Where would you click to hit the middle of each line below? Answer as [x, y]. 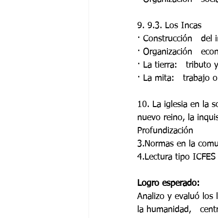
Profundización [167, 131]
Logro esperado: [170, 183]
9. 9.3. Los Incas [171, 26]
